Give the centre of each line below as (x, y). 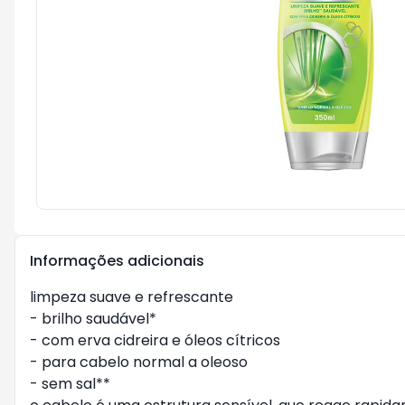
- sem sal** (70, 384)
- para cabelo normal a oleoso (139, 362)
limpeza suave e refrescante (132, 297)
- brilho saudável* (93, 319)
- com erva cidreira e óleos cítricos (155, 340)
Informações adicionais (117, 261)
